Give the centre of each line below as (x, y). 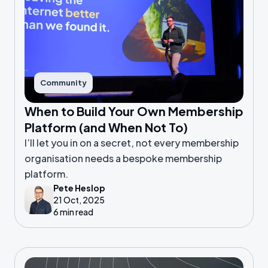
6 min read (73, 212)
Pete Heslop (79, 188)
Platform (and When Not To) (106, 127)
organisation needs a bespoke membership (123, 158)
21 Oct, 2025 (79, 200)
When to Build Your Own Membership (134, 111)
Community (63, 83)
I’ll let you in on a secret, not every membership (132, 143)
